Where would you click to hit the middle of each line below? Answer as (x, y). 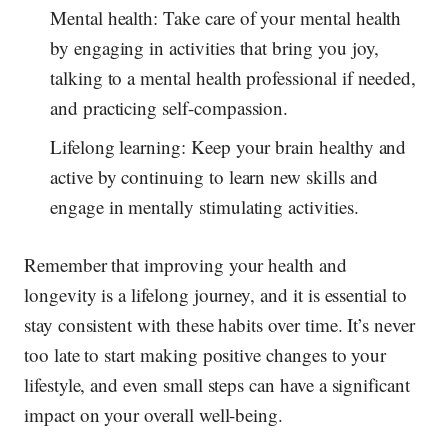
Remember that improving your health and (185, 264)
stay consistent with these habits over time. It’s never (219, 324)
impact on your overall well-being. (154, 414)
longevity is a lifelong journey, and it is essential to (215, 294)
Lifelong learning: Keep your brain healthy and (228, 147)
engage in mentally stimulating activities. (204, 207)
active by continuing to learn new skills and (214, 177)
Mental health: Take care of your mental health (226, 17)
